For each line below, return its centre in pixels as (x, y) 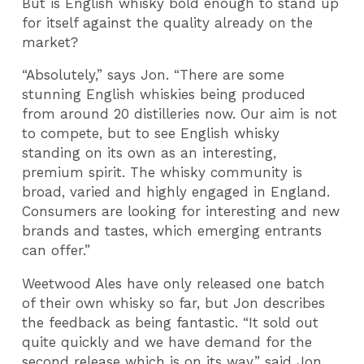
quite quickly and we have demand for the (167, 342)
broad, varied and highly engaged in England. (176, 192)
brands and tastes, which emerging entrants (172, 231)
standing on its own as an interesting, (149, 153)
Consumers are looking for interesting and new (181, 212)
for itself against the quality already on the (168, 22)
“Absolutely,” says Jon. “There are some (154, 75)
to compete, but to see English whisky (151, 134)
